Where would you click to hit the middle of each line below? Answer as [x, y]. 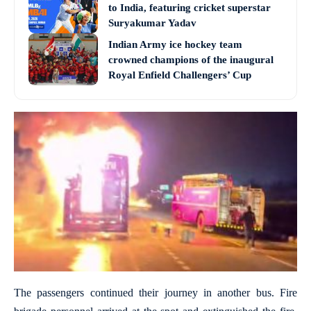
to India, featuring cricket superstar [190, 7]
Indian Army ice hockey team [175, 44]
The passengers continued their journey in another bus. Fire [155, 293]
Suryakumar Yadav [152, 23]
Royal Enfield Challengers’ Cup [180, 75]
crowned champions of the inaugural [191, 59]
